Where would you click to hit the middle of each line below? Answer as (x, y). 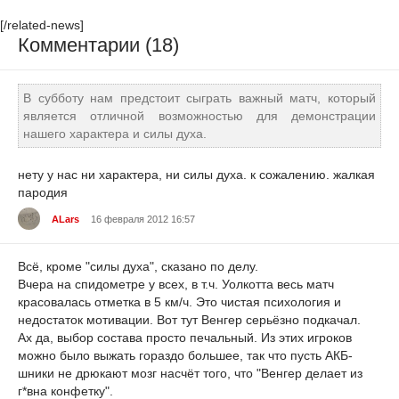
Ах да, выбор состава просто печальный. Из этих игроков (185, 338)
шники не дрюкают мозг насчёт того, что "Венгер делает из (190, 374)
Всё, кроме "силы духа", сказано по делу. (138, 267)
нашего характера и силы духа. (115, 133)
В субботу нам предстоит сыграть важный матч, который (199, 98)
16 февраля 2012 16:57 (143, 219)
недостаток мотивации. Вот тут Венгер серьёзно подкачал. (189, 320)
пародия (43, 192)
